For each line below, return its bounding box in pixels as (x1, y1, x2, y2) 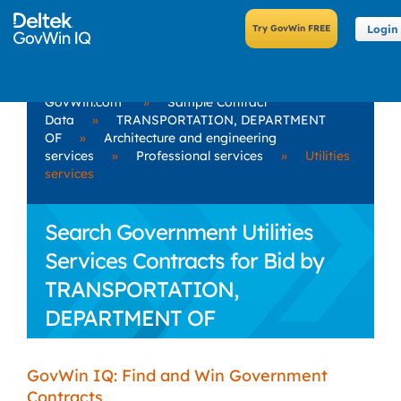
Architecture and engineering (104, 130, 277, 146)
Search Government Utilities (45, 218, 313, 245)
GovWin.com (45, 94, 122, 110)
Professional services (136, 148, 263, 164)
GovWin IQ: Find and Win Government (27, 365, 328, 386)
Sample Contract (167, 94, 268, 110)
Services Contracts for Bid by (45, 247, 324, 274)
